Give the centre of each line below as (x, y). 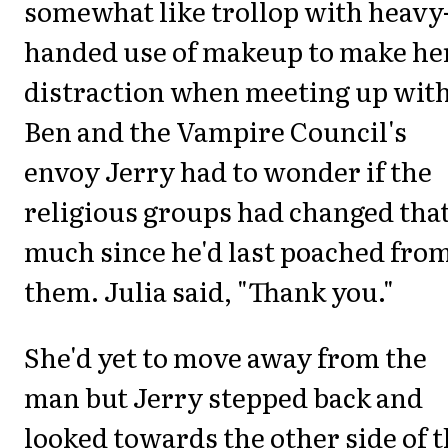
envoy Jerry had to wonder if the (228, 170)
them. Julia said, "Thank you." (209, 290)
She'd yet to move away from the (225, 357)
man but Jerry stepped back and (223, 397)
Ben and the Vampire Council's (215, 130)
